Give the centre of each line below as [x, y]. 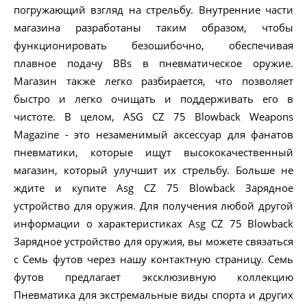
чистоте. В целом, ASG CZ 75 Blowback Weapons [153, 117]
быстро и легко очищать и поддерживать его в [153, 99]
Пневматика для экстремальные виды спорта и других [153, 295]
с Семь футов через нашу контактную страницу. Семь [153, 259]
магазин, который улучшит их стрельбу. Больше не [153, 170]
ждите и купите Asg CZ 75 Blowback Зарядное [153, 188]
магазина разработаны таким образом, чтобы [153, 28]
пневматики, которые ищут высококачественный [153, 152]
